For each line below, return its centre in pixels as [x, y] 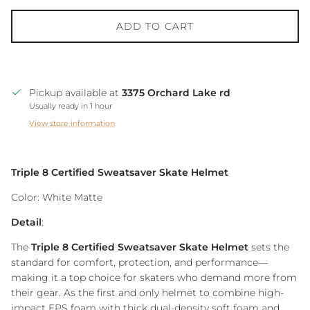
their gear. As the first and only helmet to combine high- [147, 292]
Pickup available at [75, 92]
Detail [26, 222]
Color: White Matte [57, 197]
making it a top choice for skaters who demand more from [154, 277]
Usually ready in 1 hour [71, 106]
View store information [72, 123]
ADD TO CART [155, 26]
